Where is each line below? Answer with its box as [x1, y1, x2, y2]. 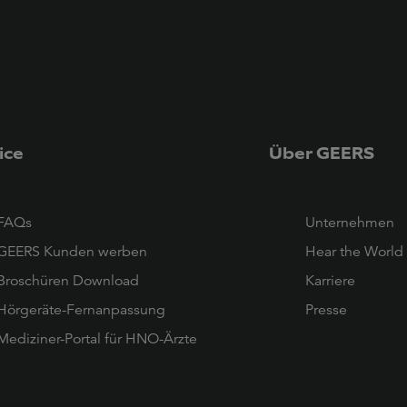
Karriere [304, 271, 355, 290]
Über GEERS [268, 143, 374, 164]
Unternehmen [304, 213, 394, 232]
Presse [304, 300, 347, 319]
